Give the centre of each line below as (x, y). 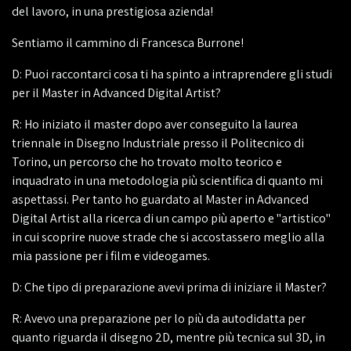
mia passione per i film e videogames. (111, 256)
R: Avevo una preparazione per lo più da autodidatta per (159, 318)
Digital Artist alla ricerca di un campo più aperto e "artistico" (171, 218)
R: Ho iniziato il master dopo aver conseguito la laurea (155, 124)
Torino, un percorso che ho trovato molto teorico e (147, 162)
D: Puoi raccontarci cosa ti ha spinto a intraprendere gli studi (172, 74)
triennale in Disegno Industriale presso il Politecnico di (158, 143)
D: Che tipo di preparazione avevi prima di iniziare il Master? (169, 287)
